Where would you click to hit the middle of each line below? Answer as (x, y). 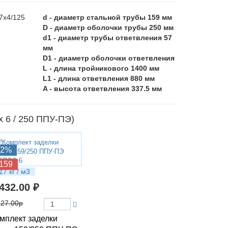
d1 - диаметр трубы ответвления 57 (107, 38)
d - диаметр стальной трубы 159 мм (107, 17)
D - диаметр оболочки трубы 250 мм (108, 27)
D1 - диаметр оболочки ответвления (108, 58)
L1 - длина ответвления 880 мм (98, 78)
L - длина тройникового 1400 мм (101, 68)
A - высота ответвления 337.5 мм (102, 89)
